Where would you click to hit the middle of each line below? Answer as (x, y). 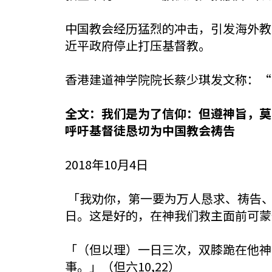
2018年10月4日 (107, 164)
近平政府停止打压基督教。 (138, 45)
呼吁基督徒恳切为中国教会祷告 (150, 130)
